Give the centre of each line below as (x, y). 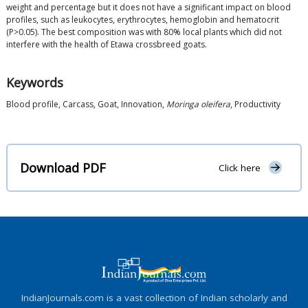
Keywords (35, 83)
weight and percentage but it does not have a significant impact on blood (148, 8)
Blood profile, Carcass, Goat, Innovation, (86, 104)
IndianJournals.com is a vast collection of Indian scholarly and (154, 297)
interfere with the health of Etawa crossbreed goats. (107, 45)
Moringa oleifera (198, 104)
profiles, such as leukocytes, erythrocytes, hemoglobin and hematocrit (143, 20)
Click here (239, 168)
